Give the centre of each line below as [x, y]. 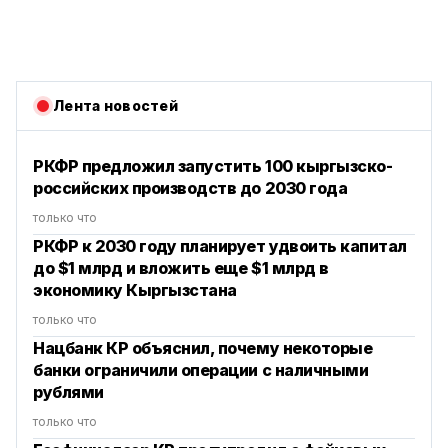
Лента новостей [115, 105]
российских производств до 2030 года [190, 187]
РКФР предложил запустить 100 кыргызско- [213, 165]
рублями [68, 391]
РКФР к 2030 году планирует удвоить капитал [220, 245]
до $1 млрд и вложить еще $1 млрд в [181, 267]
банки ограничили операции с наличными [201, 369]
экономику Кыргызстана [135, 289]
